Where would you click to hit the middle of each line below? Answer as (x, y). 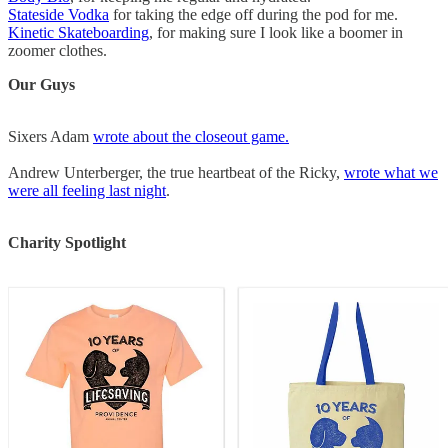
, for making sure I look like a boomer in (276, 33)
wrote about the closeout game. (191, 137)
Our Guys (41, 85)
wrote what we (391, 173)
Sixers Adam (50, 137)
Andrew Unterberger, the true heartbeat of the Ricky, (176, 173)
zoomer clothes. (57, 51)
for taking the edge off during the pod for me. (253, 15)
